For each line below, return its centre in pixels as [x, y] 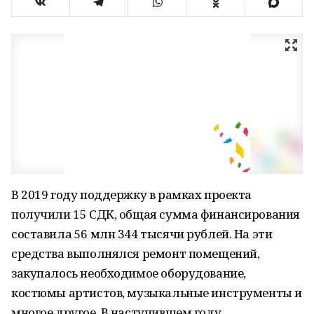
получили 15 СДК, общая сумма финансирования [156, 214]
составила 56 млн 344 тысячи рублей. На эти [142, 234]
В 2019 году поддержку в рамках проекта [132, 194]
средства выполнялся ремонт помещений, [136, 253]
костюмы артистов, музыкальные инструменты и [157, 293]
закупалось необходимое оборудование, [129, 273]
